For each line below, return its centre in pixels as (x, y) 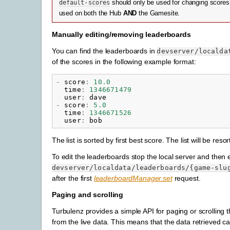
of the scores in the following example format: (124, 62)
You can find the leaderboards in (104, 51)
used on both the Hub (91, 13)
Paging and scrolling (88, 195)
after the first (73, 178)
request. (186, 178)
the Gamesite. (158, 13)
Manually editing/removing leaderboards (121, 34)
